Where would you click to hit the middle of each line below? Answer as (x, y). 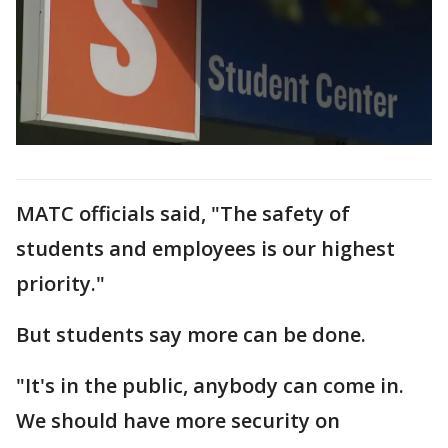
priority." (60, 283)
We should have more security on (178, 420)
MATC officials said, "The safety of (183, 213)
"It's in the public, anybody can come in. (210, 385)
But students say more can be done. (193, 334)
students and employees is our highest (205, 248)
